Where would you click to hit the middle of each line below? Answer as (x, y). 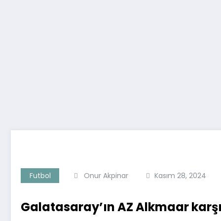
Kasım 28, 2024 (180, 176)
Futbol (40, 176)
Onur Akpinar (106, 176)
